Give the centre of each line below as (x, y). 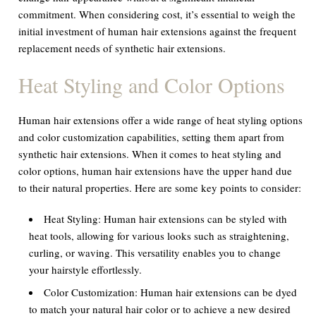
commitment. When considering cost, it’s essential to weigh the (157, 14)
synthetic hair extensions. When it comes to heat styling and (150, 153)
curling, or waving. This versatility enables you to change (155, 252)
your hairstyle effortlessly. (86, 269)
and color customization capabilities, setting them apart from (152, 136)
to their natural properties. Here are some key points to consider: (160, 187)
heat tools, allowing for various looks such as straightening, (159, 235)
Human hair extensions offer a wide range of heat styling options (161, 120)
